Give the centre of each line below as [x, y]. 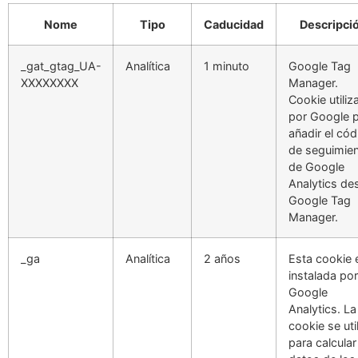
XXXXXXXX [50, 82]
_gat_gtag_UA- [61, 66]
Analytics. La [322, 308]
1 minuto [227, 66]
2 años [222, 258]
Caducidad [234, 24]
